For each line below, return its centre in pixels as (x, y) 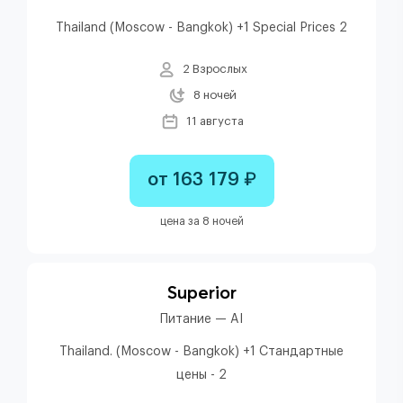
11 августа (215, 121)
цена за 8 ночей (201, 221)
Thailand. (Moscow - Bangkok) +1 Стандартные (201, 351)
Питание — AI (201, 319)
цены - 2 (201, 375)
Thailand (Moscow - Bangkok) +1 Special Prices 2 (201, 27)
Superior (201, 291)
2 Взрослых (215, 68)
